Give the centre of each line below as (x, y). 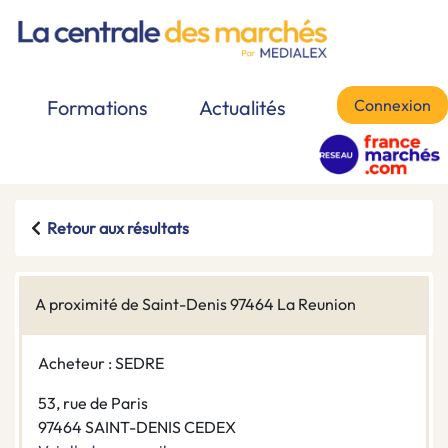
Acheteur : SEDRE (101, 363)
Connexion (392, 105)
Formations (97, 108)
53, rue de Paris (93, 403)
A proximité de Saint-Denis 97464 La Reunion (195, 304)
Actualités (242, 108)
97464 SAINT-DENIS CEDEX (137, 427)
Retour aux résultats (118, 228)
